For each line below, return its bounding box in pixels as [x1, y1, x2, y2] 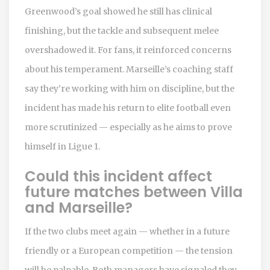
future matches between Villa [25, 181, 243, 202]
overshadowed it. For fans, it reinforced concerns [25, 44, 231, 55]
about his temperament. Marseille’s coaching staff [25, 63, 233, 75]
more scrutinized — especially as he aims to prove [25, 121, 232, 133]
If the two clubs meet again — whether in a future [25, 225, 230, 237]
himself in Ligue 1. [25, 140, 100, 152]
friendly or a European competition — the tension [25, 245, 233, 256]
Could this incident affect [25, 166, 212, 186]
